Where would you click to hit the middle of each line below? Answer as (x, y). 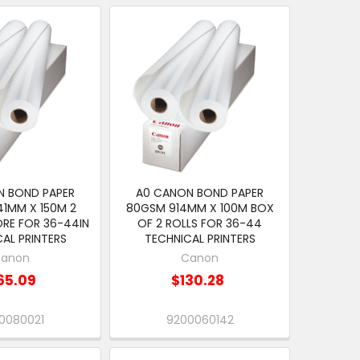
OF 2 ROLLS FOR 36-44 (200, 224)
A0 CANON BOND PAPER (200, 193)
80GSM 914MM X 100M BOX (200, 209)
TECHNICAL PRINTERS (200, 239)
